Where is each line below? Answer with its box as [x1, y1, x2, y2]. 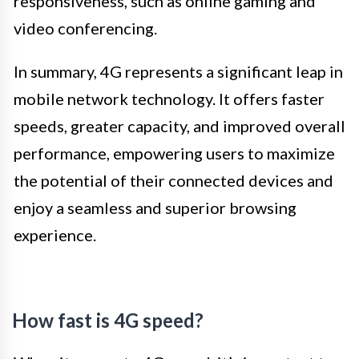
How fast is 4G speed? [12, 309, 204, 333]
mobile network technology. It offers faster [14, 89, 325, 109]
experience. [14, 225, 96, 245]
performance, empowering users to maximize [14, 143, 335, 163]
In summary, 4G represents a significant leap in [14, 62, 343, 82]
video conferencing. [14, 18, 157, 38]
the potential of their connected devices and [14, 171, 333, 191]
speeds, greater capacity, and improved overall [14, 116, 345, 136]
